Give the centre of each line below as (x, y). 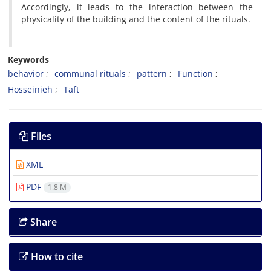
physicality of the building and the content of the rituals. (136, 19)
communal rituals (90, 73)
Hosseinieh (30, 89)
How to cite (56, 257)
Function (195, 73)
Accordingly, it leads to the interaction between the (137, 7)
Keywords (28, 60)
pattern (152, 73)
